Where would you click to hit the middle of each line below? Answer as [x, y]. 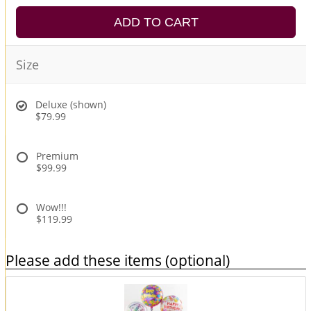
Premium [57, 155]
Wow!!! [51, 207]
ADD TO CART [156, 22]
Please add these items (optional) [118, 260]
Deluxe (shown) [71, 104]
